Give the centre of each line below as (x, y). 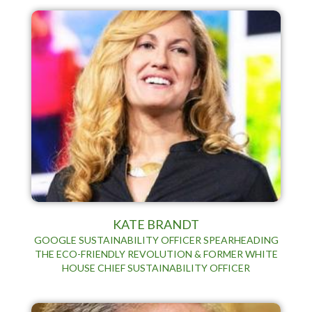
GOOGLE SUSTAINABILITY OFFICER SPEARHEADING (156, 240)
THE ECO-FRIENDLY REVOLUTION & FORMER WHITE (156, 253)
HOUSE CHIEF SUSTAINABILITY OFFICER (156, 267)
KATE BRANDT (156, 224)
